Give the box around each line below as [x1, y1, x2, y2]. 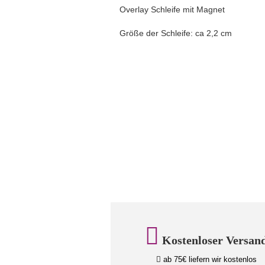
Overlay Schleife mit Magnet [119, 5, 225, 14]
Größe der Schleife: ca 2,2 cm [119, 28, 232, 38]
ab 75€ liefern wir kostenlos [160, 255, 257, 264]
